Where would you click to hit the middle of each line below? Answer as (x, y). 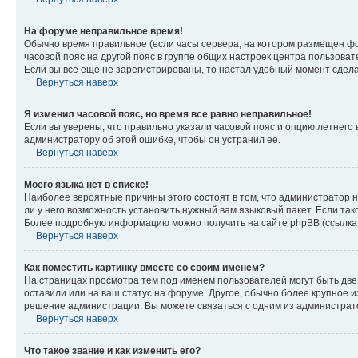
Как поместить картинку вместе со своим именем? (144, 268)
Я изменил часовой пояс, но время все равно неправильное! (168, 114)
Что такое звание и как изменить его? (112, 351)
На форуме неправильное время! (103, 31)
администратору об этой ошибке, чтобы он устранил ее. (152, 140)
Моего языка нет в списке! (86, 185)
